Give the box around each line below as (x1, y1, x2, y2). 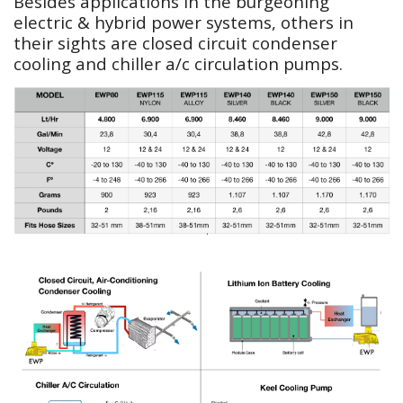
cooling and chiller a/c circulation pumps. (13, 52, 343, 75)
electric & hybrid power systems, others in (13, 11, 354, 33)
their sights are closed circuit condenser (13, 31, 337, 54)
